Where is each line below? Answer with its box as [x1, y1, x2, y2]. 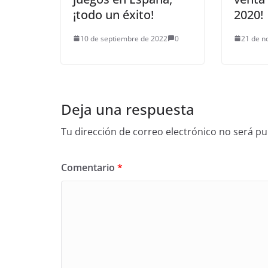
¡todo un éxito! [73, 6, 154, 23]
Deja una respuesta [61, 99, 194, 119]
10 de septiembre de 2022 [80, 33, 167, 44]
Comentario [61, 160, 117, 174]
